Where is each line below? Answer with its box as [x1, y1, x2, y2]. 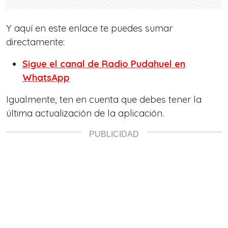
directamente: [6, 36, 65, 48]
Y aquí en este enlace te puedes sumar [6, 22, 173, 35]
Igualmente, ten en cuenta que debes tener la [6, 94, 202, 106]
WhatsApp [22, 72, 70, 84]
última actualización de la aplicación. [6, 107, 164, 120]
